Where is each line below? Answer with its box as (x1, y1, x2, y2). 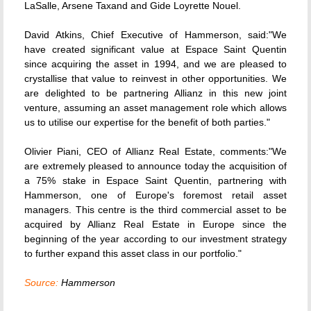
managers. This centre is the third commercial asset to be (24, 204, 287, 215)
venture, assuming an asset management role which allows (24, 102, 287, 113)
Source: (24, 277, 58, 288)
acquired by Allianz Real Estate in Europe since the (24, 219, 287, 230)
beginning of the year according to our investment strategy (24, 233, 287, 244)
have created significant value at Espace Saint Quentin (24, 44, 287, 55)
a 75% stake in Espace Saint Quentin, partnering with (24, 175, 287, 186)
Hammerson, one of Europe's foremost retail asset (24, 190, 287, 201)
